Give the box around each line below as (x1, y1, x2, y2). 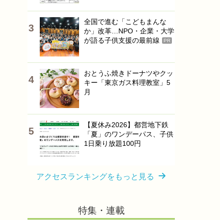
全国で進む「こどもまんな (84, 18, 166, 26)
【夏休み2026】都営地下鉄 (84, 121, 168, 129)
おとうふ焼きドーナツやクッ (84, 69, 173, 77)
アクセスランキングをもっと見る (36, 172, 154, 181)
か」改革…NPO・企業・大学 (84, 27, 174, 35)
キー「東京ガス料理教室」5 (84, 79, 170, 86)
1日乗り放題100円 (84, 139, 141, 147)
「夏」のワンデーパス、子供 (84, 130, 173, 138)
